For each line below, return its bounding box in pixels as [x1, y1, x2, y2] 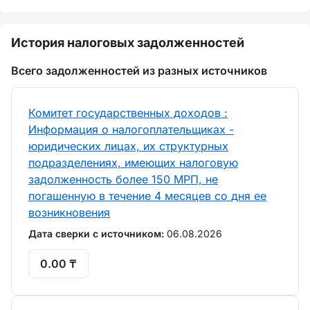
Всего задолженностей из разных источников [11, 64, 267, 77]
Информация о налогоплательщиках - [28, 122, 234, 136]
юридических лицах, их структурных [28, 139, 228, 153]
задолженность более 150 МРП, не [28, 172, 218, 186]
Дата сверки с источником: [28, 228, 167, 239]
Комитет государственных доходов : [28, 106, 228, 120]
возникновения [28, 206, 110, 219]
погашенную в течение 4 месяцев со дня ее [28, 189, 266, 203]
